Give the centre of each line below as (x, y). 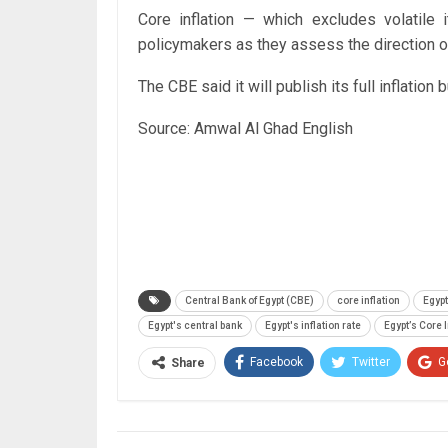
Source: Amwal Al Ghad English (245, 128)
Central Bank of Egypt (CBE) (249, 300)
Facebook (276, 361)
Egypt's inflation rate (313, 325)
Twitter (371, 361)
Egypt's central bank (195, 325)
